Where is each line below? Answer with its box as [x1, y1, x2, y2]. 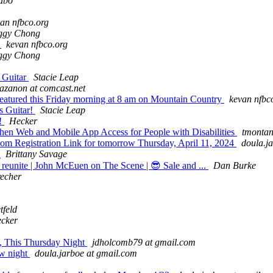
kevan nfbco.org [6, 39, 68, 50]
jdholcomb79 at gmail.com [92, 237, 196, 248]
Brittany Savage [5, 149, 67, 160]
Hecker [9, 116, 37, 127]
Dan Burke [213, 160, 256, 171]
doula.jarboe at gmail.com [35, 248, 137, 259]
